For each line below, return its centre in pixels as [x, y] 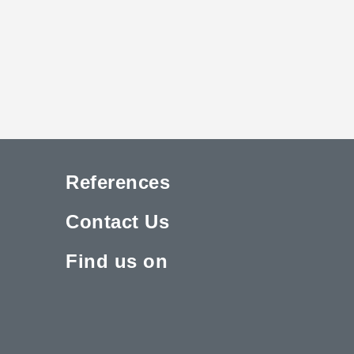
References [118, 182]
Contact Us [118, 221]
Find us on [117, 261]
